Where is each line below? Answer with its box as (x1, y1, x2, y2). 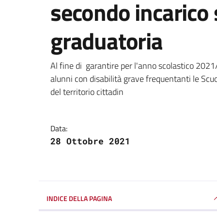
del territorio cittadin (50, 85, 124, 98)
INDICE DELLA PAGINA (46, 193, 112, 203)
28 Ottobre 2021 (50, 135, 130, 147)
